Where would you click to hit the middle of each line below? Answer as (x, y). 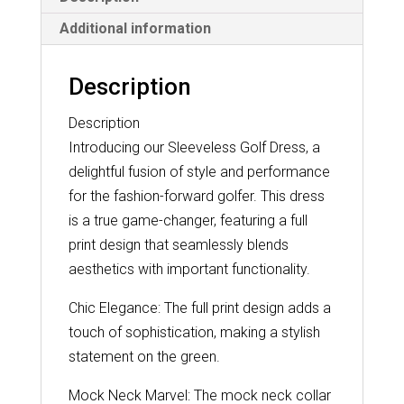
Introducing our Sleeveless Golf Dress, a (194, 148)
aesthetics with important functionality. (189, 270)
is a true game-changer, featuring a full (188, 221)
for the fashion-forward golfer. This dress (196, 197)
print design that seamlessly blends (178, 245)
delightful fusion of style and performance (199, 172)
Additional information (135, 29)
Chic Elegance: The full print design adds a (199, 308)
